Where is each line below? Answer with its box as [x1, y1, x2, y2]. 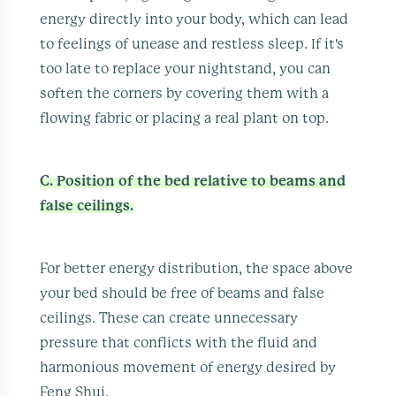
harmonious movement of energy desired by [40, 360, 337, 375]
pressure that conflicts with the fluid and [40, 335, 318, 350]
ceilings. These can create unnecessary [40, 310, 299, 325]
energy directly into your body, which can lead [40, 11, 349, 27]
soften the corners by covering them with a [40, 86, 330, 101]
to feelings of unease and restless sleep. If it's [40, 36, 345, 51]
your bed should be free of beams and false [40, 286, 325, 301]
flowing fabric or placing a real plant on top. [40, 110, 330, 126]
